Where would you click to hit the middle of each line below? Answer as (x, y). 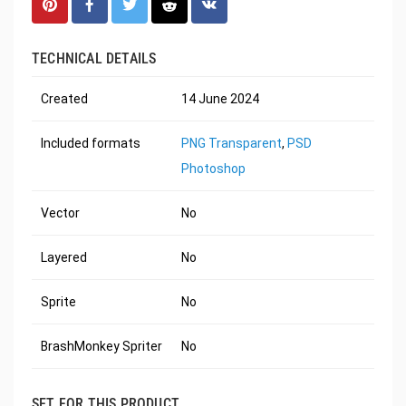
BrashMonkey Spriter (101, 347)
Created (64, 99)
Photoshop (213, 169)
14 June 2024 (220, 99)
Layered (64, 258)
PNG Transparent (232, 144)
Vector (60, 213)
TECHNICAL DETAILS (94, 59)
